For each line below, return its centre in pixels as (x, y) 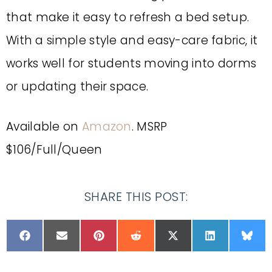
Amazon (107, 127)
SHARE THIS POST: (136, 197)
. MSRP (149, 127)
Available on (44, 127)
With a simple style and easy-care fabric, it (132, 40)
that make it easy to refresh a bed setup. (128, 17)
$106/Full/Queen (54, 150)
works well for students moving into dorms (131, 63)
